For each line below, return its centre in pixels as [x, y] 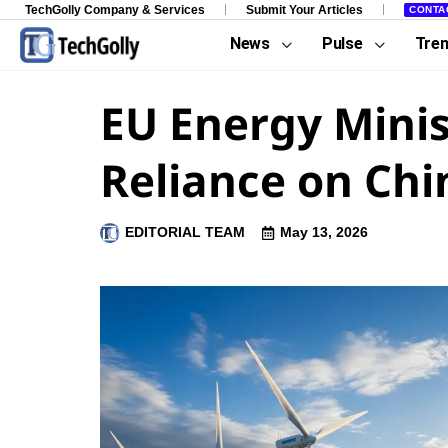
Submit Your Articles [304, 9]
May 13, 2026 [324, 232]
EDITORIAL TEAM [185, 232]
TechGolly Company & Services [115, 9]
